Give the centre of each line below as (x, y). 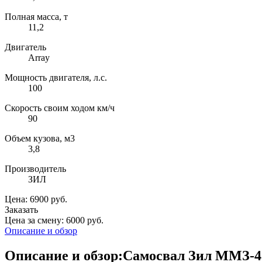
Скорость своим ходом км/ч (60, 108)
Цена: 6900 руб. (36, 199)
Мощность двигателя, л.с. (56, 78)
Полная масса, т (36, 17)
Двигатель (25, 47)
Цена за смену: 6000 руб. (54, 220)
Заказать (21, 210)
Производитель (35, 169)
